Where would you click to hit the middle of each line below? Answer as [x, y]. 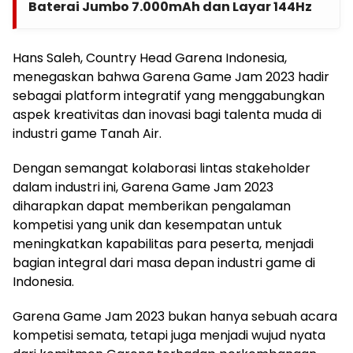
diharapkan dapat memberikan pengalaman [152, 206]
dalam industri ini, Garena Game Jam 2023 [143, 187]
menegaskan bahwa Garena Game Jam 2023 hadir [171, 76]
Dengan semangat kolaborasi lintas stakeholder [162, 168]
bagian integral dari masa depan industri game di [164, 262]
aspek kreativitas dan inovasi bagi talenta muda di [167, 114]
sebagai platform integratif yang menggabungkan [169, 95]
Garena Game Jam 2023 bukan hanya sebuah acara [175, 316]
